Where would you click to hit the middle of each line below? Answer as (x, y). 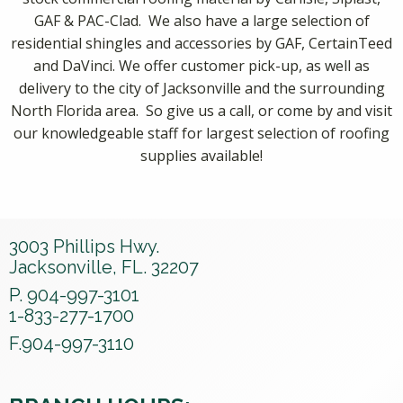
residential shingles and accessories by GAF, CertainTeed (201, 43)
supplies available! (201, 155)
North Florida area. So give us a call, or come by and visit (201, 110)
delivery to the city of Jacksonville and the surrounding (201, 88)
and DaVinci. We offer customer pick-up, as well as (201, 65)
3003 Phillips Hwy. (84, 246)
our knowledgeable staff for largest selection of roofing (201, 133)
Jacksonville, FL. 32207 (104, 267)
